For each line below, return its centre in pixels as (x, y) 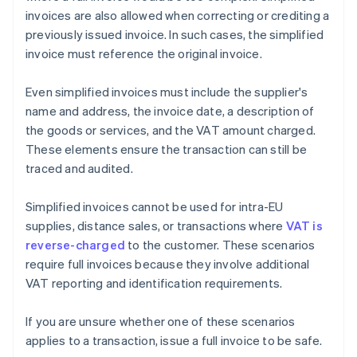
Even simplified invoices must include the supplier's (167, 92)
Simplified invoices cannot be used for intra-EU (155, 207)
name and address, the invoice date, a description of (170, 111)
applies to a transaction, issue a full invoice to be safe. (174, 341)
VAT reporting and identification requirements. (154, 283)
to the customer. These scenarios (220, 245)
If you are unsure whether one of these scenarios (161, 322)
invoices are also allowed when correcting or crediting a (178, 16)
